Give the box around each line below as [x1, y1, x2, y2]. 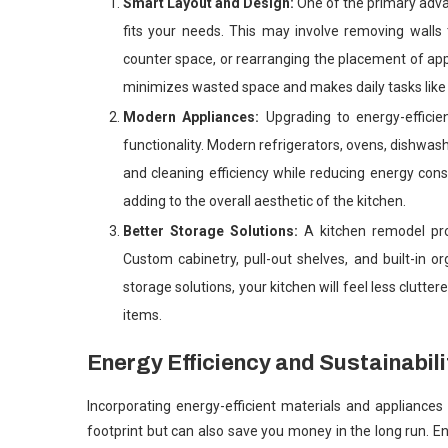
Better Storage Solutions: [123, 222, 304, 239]
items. [123, 306, 162, 323]
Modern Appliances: [123, 108, 266, 125]
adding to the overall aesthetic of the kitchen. [123, 192, 406, 209]
